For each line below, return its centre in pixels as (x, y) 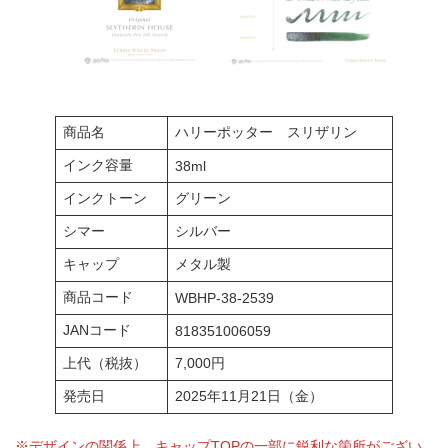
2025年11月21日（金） (249, 396)
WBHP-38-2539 (224, 298)
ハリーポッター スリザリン (266, 132)
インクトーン (105, 198)
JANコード (97, 330)
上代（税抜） (105, 363)
